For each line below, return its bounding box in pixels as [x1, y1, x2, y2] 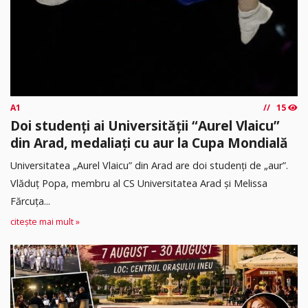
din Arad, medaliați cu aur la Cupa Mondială [10, 133, 288, 153]
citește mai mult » [10, 216, 80, 228]
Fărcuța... [10, 195, 50, 208]
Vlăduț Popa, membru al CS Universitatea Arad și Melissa [10, 177, 267, 190]
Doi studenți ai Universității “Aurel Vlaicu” [10, 116, 280, 135]
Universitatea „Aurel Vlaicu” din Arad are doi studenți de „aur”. [10, 159, 288, 173]
